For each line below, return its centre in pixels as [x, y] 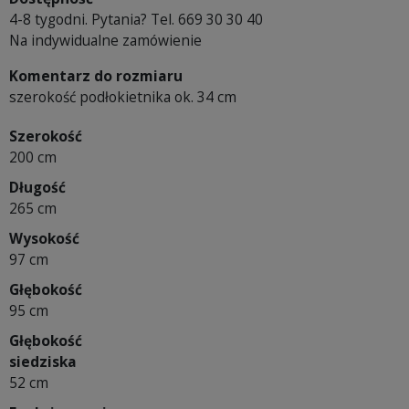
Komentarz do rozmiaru [96, 76]
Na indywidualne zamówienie [105, 41]
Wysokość [44, 239]
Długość [37, 188]
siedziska [43, 362]
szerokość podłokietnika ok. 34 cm [123, 97]
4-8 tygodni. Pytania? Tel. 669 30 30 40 [136, 20]
